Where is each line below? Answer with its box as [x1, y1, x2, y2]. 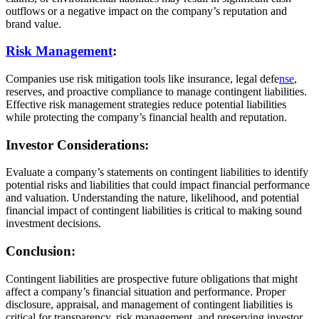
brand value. [6, 17, 61, 30]
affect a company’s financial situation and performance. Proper [6, 285, 286, 298]
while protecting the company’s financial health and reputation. [6, 110, 287, 123]
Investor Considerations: [6, 137, 152, 152]
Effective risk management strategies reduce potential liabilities [6, 98, 286, 110]
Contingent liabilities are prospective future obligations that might [6, 272, 298, 285]
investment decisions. [6, 217, 101, 230]
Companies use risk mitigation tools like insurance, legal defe [6, 72, 279, 85]
